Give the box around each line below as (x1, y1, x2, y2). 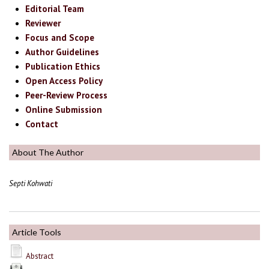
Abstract (26, 250, 53, 262)
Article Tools (12, 227, 61, 238)
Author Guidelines (25, 46, 100, 58)
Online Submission (25, 104, 103, 116)
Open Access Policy (25, 75, 103, 87)
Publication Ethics (25, 61, 101, 73)
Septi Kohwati (9, 178, 52, 189)
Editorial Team (25, 3, 85, 15)
